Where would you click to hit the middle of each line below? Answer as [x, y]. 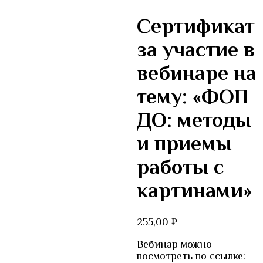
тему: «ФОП [193, 97]
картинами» [194, 190]
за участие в [195, 50]
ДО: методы [194, 120]
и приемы [184, 144]
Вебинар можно [174, 245]
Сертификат [195, 26]
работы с [180, 167]
